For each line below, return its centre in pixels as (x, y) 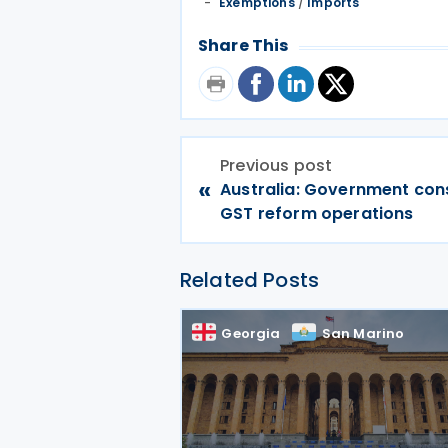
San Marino (363, 333)
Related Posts (250, 280)
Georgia (251, 333)
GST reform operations (317, 213)
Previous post (276, 165)
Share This (243, 45)
